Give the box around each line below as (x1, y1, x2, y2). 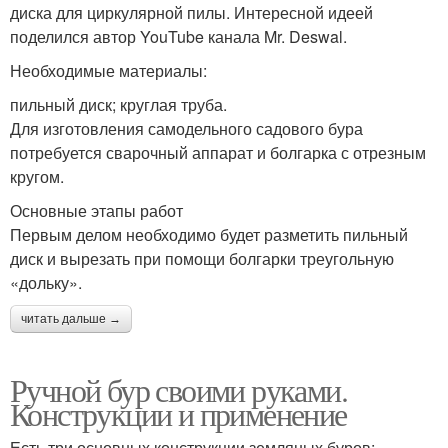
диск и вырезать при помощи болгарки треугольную (10, 247, 394, 271)
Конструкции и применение (10, 392, 347, 436)
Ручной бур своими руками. (10, 368, 347, 412)
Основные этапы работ (10, 199, 183, 223)
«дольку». (10, 271, 82, 295)
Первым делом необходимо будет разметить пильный (10, 223, 408, 247)
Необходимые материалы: (10, 59, 207, 83)
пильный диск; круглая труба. (10, 93, 227, 117)
